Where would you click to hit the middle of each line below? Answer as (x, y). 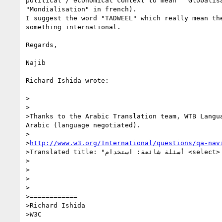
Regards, (42, 45)
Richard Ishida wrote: (67, 80)
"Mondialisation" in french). (81, 9)
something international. (73, 27)
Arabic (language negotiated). (83, 125)
